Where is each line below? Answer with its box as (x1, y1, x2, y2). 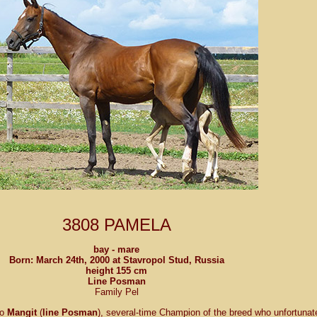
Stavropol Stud (122, 255, 189, 266)
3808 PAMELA (62, 215, 171, 234)
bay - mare (93, 244, 140, 255)
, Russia (188, 255, 224, 266)
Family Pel (94, 287, 139, 298)
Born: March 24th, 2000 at (8, 255, 123, 266)
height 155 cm (86, 265, 148, 277)
